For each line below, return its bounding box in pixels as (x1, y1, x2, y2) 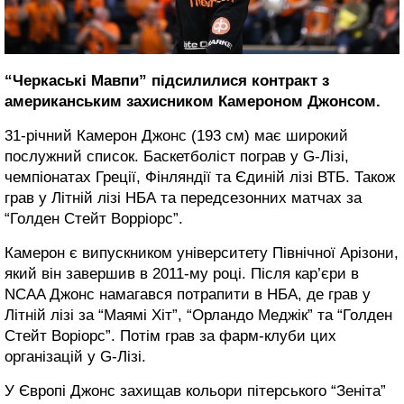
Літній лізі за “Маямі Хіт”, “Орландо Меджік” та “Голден (5, 307, 392, 325)
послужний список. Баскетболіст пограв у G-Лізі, (5, 148, 349, 166)
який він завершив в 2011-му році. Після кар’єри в (5, 265, 359, 283)
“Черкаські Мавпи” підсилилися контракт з (5, 72, 329, 90)
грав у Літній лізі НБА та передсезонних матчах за (5, 189, 362, 207)
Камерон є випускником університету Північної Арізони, (5, 244, 399, 262)
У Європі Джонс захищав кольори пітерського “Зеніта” (5, 382, 386, 400)
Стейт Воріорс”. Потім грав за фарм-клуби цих (5, 327, 336, 345)
